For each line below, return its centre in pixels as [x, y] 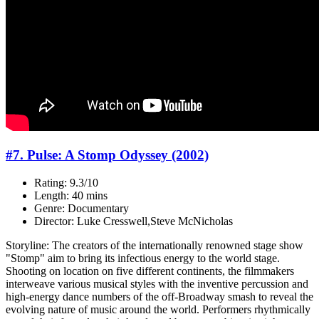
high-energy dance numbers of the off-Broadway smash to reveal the [159, 296]
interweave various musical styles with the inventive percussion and [157, 283]
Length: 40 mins [71, 195]
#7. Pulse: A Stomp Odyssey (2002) [107, 155]
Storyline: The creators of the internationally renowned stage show [155, 245]
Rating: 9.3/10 [66, 182]
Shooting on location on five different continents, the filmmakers [150, 271]
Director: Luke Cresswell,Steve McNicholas [134, 221]
